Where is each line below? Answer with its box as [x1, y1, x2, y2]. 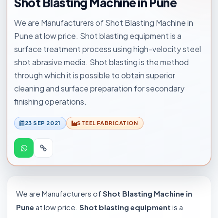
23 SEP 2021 [24, 120, 61, 126]
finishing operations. [14, 96, 87, 107]
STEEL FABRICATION [77, 120, 138, 126]
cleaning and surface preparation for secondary [14, 83, 184, 93]
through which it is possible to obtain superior [14, 70, 175, 80]
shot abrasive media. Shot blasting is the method [14, 57, 189, 67]
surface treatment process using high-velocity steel [14, 44, 201, 54]
